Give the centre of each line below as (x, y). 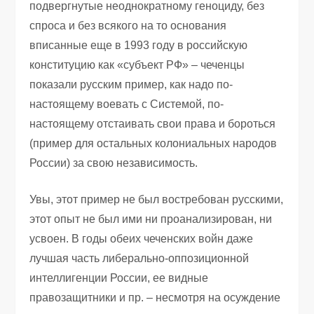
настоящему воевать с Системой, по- (127, 104)
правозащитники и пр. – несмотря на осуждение (155, 297)
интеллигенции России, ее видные (119, 278)
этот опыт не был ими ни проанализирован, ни (151, 219)
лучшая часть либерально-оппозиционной (139, 258)
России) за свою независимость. (114, 163)
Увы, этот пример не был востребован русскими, (157, 199)
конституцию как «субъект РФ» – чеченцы (137, 64)
